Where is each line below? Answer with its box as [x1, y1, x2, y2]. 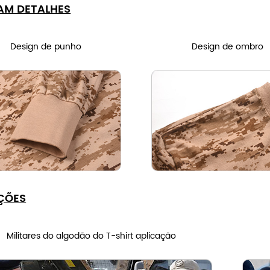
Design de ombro [191, 40, 263, 54]
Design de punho [10, 40, 81, 54]
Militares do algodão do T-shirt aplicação [6, 229, 176, 243]
